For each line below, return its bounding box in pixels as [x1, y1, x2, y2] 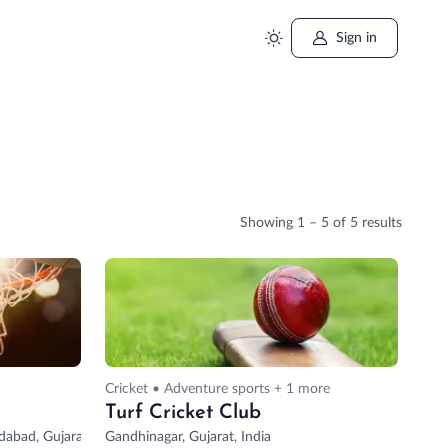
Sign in [336, 31, 378, 45]
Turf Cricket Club [105, 402, 262, 423]
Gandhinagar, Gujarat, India [105, 429, 272, 444]
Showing [240, 216, 298, 230]
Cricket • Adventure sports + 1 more [105, 381, 331, 396]
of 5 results [329, 216, 403, 230]
